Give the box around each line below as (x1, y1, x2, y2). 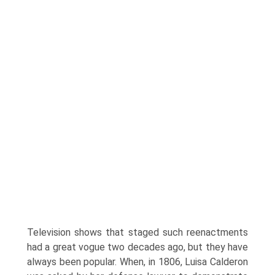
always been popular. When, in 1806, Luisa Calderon (27, 256, 248, 268)
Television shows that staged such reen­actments (27, 227, 248, 238)
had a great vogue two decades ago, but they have (27, 241, 248, 253)
